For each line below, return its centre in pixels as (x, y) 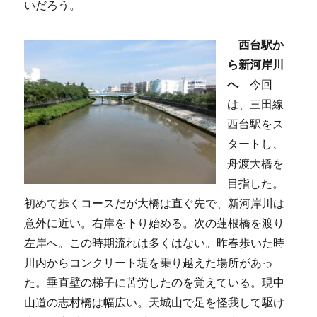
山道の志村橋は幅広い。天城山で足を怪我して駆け (155, 302)
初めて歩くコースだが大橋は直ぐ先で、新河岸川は (155, 203)
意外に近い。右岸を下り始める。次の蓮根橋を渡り (155, 223)
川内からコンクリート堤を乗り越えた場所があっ (149, 263)
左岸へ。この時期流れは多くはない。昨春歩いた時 (155, 243)
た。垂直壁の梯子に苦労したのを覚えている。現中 (155, 282)
